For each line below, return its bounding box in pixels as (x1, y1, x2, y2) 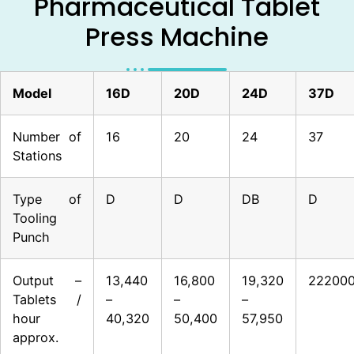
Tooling (13, 209, 57, 226)
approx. (13, 329, 58, 345)
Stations (13, 147, 62, 164)
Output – (13, 272, 81, 288)
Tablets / (13, 291, 81, 307)
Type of (13, 190, 81, 207)
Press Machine (85, 18, 269, 55)
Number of (13, 128, 81, 145)
